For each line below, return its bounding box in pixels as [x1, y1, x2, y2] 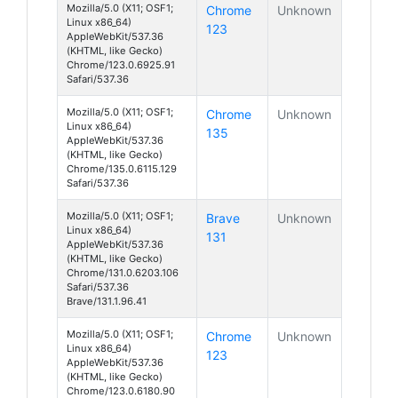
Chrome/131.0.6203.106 [67, 266, 179, 279]
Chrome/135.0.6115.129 [67, 162, 177, 175]
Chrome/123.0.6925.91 [67, 58, 175, 71]
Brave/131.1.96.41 [67, 294, 147, 307]
